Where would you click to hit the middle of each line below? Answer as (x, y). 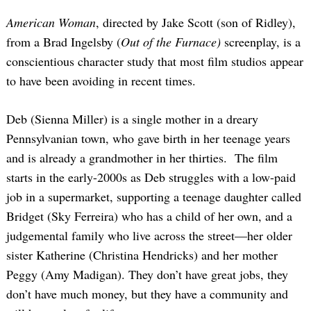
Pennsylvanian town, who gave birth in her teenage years (148, 138)
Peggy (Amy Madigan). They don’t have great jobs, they (147, 275)
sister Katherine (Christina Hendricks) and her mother (142, 255)
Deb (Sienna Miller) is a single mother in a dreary (132, 119)
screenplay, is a (261, 42)
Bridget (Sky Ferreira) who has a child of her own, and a (149, 216)
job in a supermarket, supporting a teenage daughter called (154, 197)
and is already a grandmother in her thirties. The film (142, 158)
